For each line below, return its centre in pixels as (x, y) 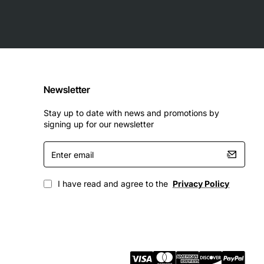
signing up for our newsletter (99, 124)
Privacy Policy (201, 184)
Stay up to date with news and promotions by (131, 113)
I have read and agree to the (113, 184)
